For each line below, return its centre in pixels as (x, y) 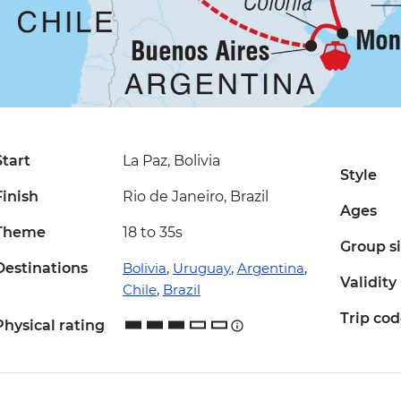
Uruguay (201, 269)
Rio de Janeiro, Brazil (195, 197)
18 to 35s (152, 233)
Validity (368, 283)
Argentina (270, 269)
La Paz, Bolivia (171, 161)
